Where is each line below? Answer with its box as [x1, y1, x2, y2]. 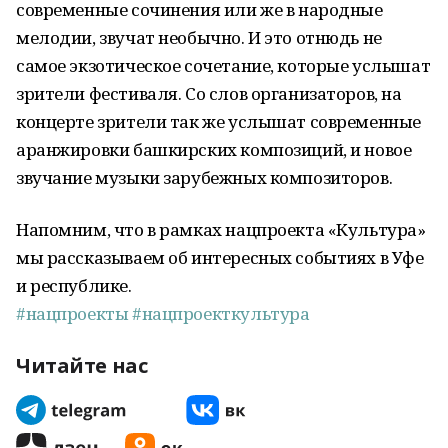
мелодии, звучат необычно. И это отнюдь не [16, 26, 382, 49]
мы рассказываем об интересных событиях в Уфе [16, 246, 424, 269]
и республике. [16, 274, 132, 297]
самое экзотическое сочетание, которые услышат [16, 54, 431, 77]
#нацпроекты [16, 302, 129, 325]
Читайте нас [16, 352, 148, 379]
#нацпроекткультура [131, 302, 310, 325]
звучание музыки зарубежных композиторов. [16, 166, 393, 189]
